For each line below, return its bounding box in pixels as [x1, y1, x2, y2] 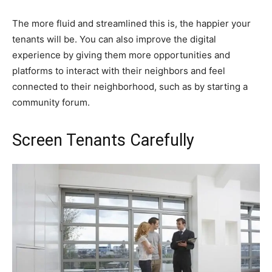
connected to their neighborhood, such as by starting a [12, 80, 248, 92]
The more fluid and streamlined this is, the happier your [12, 17, 251, 29]
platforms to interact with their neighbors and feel [12, 64, 225, 76]
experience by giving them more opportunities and [12, 49, 230, 61]
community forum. [12, 96, 90, 108]
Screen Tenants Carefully [12, 130, 194, 150]
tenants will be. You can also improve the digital [12, 33, 216, 45]
